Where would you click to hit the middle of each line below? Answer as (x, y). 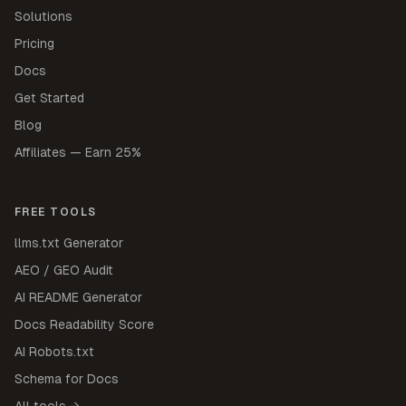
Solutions (43, 16)
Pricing (34, 43)
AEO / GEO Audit (64, 270)
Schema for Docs (67, 378)
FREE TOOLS (56, 212)
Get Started (49, 97)
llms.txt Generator (69, 242)
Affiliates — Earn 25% (78, 152)
